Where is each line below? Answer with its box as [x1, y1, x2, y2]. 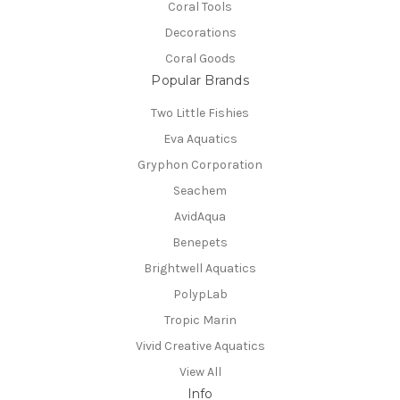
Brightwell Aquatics [144, 260, 256, 276]
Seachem [173, 182, 227, 198]
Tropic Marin [163, 312, 237, 328]
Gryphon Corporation [137, 156, 262, 172]
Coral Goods [164, 51, 236, 67]
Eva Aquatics [162, 130, 237, 146]
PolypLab [172, 286, 228, 302]
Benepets [172, 234, 228, 250]
